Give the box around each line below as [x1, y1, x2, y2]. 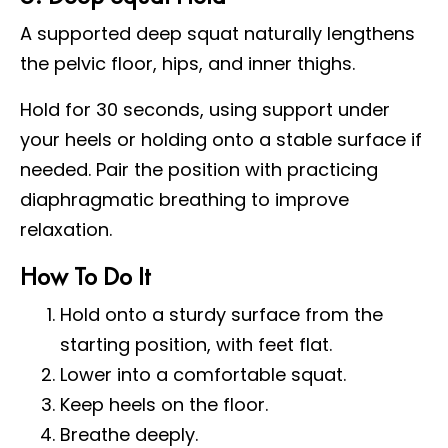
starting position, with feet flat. [60, 331, 332, 357]
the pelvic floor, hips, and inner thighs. [20, 50, 355, 76]
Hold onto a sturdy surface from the [60, 301, 383, 327]
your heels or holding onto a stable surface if [20, 126, 422, 152]
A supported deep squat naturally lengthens [20, 20, 415, 46]
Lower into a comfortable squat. [60, 361, 346, 387]
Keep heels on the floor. [60, 391, 268, 417]
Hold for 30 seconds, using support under [20, 96, 390, 122]
